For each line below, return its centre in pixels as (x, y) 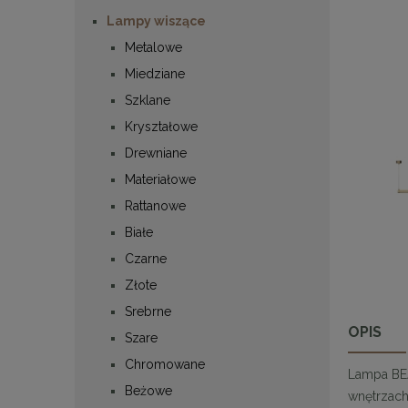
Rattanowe (155, 205)
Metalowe (153, 47)
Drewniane (156, 153)
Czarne (146, 258)
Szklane (148, 100)
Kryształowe (161, 126)
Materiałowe (160, 179)
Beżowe (148, 390)
